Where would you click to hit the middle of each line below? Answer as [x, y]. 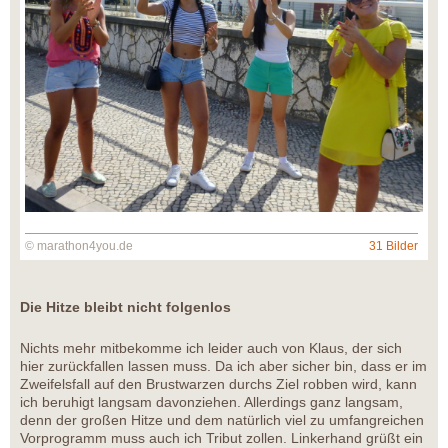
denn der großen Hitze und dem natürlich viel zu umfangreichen [222, 420]
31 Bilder [393, 246]
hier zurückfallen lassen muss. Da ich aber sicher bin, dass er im [223, 366]
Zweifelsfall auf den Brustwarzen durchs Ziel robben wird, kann [218, 384]
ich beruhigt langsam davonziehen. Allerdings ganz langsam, [211, 402]
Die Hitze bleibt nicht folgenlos [125, 307]
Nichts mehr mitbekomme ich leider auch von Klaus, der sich [211, 348]
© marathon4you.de [79, 246]
